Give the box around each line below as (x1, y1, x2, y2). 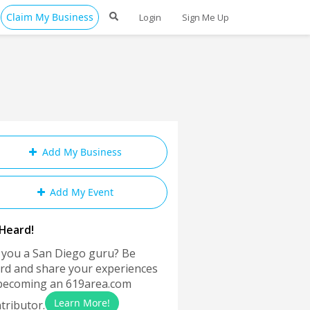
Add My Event (47, 185, 113, 199)
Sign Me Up (182, 11, 229, 24)
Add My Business (39, 145, 122, 158)
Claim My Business (6, 10, 93, 24)
